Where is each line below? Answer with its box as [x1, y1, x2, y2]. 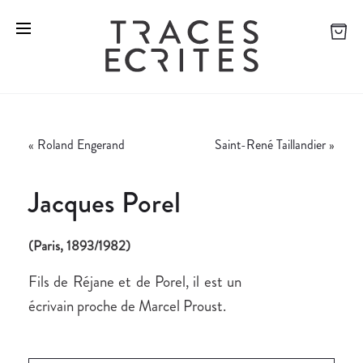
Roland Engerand [37, 135, 125, 155]
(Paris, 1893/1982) [28, 236, 130, 256]
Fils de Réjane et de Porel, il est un [28, 271, 241, 293]
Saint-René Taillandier [215, 135, 326, 155]
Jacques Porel [28, 182, 181, 224]
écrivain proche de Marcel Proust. [28, 295, 226, 318]
